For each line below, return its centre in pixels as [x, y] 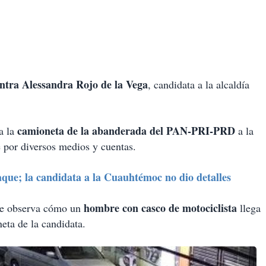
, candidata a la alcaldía [199, 85]
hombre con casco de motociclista [159, 208]
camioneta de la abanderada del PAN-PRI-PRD [126, 131]
